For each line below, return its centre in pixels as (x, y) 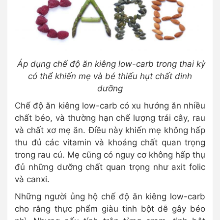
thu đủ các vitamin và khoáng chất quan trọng (110, 142)
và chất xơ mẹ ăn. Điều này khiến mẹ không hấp (110, 130)
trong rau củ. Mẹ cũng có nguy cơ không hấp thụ (110, 154)
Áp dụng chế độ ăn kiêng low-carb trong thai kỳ (110, 64)
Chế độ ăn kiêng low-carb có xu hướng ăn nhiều (110, 105)
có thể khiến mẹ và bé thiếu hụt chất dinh (110, 76)
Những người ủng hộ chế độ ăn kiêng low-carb (110, 196)
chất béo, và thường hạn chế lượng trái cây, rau (110, 118)
